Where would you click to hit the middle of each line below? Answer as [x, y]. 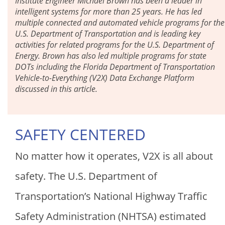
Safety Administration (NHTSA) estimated [110, 216]
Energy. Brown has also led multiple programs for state [111, 56]
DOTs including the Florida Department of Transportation [115, 67]
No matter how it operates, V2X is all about [114, 156]
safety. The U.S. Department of [86, 176]
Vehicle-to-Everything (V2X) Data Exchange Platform [105, 78]
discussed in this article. [56, 89]
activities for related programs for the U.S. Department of [115, 45]
